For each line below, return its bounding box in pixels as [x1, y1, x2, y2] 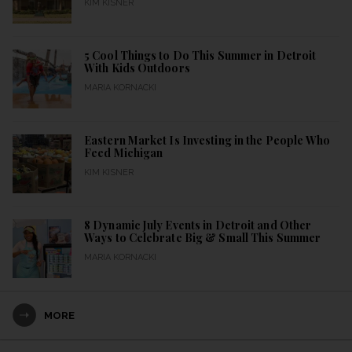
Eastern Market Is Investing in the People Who [84, 133, 331, 148]
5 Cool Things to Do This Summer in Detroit [84, 48, 317, 64]
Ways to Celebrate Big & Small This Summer [84, 230, 321, 246]
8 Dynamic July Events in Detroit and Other [84, 218, 312, 233]
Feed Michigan [84, 145, 163, 161]
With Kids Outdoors [84, 60, 190, 76]
